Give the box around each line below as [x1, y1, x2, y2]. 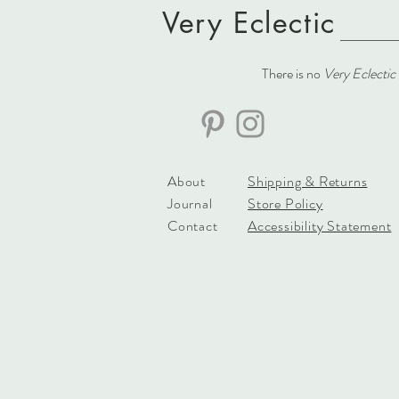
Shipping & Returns [248, 171, 368, 191]
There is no [262, 63, 323, 84]
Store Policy [248, 193, 323, 214]
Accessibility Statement [248, 216, 392, 236]
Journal [167, 193, 213, 214]
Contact [167, 216, 218, 236]
